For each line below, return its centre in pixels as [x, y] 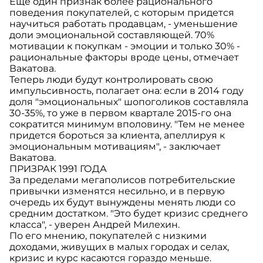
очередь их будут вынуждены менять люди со [122, 203]
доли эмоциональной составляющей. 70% [112, 35]
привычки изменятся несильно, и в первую [117, 191]
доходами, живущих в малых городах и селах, [119, 247]
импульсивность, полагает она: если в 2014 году [127, 91]
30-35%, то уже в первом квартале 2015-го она [120, 113]
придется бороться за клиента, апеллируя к [117, 136]
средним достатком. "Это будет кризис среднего [129, 214]
